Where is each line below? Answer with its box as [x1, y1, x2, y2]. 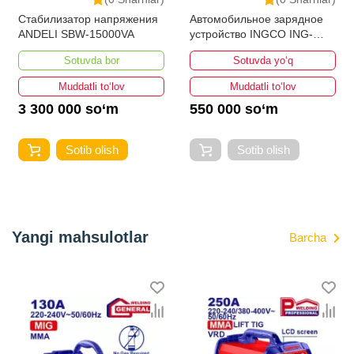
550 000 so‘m [190, 101, 278, 118]
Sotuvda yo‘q [232, 55, 293, 67]
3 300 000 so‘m [18, 101, 119, 118]
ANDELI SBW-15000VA [18, 28, 134, 41]
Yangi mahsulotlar [12, 228, 149, 247]
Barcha [289, 231, 326, 245]
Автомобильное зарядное [190, 13, 323, 26]
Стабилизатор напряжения [18, 13, 158, 26]
